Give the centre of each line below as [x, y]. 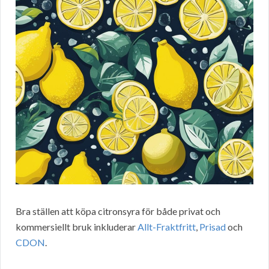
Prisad [213, 227]
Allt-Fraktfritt [167, 227]
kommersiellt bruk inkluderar [77, 227]
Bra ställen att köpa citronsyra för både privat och [118, 211]
